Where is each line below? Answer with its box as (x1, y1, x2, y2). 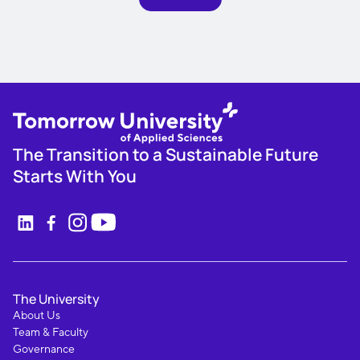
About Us (13, 309, 60, 322)
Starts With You (13, 165, 137, 188)
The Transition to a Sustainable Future (13, 143, 318, 166)
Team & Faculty (13, 325, 88, 339)
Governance (13, 342, 75, 356)
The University (13, 290, 100, 309)
